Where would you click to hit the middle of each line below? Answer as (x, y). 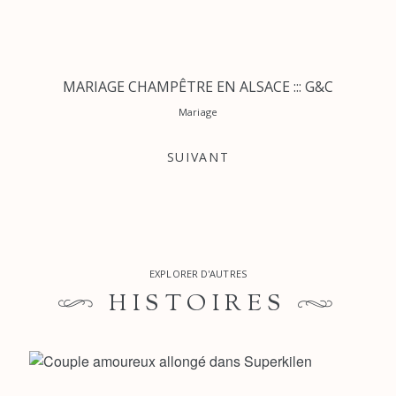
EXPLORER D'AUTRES (198, 273)
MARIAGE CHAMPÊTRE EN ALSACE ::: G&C (198, 86)
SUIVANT (198, 156)
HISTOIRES (198, 304)
